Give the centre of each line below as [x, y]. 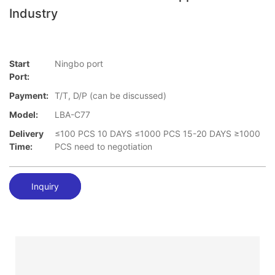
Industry [33, 14]
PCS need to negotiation [103, 147]
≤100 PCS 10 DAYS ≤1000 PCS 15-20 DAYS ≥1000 [157, 134]
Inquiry [45, 186]
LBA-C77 [72, 115]
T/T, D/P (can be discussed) [110, 96]
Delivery [26, 134]
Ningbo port [79, 64]
